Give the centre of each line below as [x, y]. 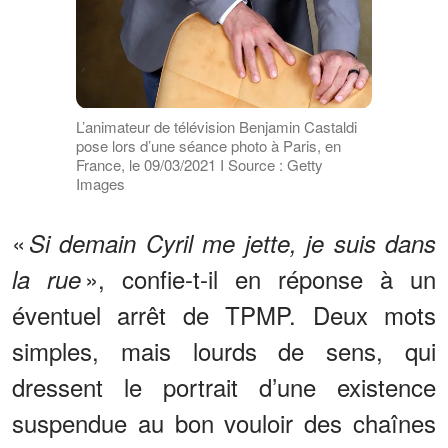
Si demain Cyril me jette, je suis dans [230, 242]
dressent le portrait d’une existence [224, 386]
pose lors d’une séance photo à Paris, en [208, 145]
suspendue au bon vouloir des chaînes [224, 422]
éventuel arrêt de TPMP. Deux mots [224, 314]
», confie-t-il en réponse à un [258, 278]
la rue [46, 278]
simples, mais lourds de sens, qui [224, 350]
